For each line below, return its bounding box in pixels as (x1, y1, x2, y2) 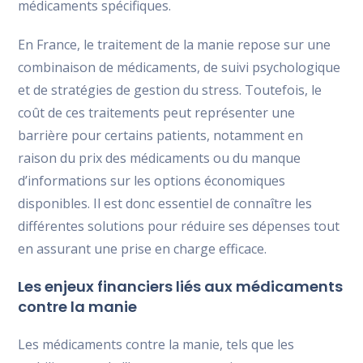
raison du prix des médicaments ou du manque (18, 149, 301, 167)
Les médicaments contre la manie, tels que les (18, 335, 295, 353)
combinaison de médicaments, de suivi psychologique (18, 58, 341, 76)
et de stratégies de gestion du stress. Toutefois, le (18, 81, 322, 99)
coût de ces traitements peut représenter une (18, 104, 296, 122)
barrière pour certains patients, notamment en (18, 126, 304, 144)
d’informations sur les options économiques (18, 172, 286, 190)
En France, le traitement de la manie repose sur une (18, 36, 331, 53)
